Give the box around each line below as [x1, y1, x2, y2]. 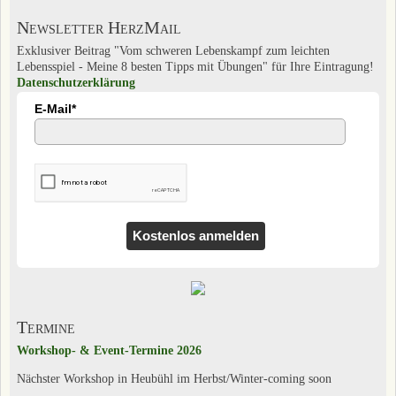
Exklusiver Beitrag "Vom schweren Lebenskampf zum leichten [17, 43, 330, 57]
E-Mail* [34, 101, 76, 116]
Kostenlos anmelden [133, 227, 259, 243]
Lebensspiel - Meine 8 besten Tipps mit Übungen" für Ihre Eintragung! [17, 59, 374, 73]
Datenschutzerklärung [17, 75, 135, 89]
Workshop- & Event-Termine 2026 [17, 343, 202, 357]
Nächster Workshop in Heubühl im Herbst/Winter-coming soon [17, 371, 331, 385]
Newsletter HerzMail [17, 17, 181, 37]
